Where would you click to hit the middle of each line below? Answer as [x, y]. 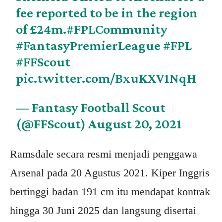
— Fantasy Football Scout [91, 108]
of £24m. [41, 29]
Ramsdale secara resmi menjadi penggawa [104, 154]
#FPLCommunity [117, 29]
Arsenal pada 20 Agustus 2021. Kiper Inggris [110, 173]
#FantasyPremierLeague [88, 46]
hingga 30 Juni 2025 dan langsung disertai [103, 211]
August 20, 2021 [135, 124]
